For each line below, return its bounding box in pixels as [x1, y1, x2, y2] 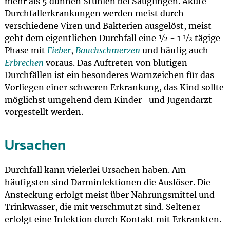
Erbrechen [4, 57, 44, 68]
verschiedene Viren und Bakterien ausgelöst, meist [4, 21, 212, 31]
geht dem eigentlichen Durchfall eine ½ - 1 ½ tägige [4, 33, 220, 43]
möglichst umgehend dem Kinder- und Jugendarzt [4, 94, 212, 105]
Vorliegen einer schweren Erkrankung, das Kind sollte [4, 82, 224, 92]
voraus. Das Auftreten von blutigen [43, 57, 187, 68]
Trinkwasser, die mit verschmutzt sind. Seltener [4, 202, 200, 212]
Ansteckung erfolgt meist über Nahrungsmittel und [4, 189, 215, 200]
